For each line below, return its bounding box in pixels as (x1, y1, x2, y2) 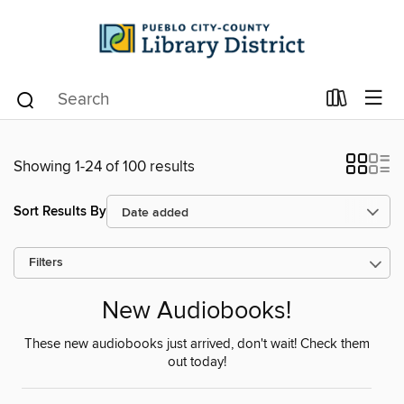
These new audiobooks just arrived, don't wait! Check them (23, 336, 370, 353)
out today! (167, 354, 226, 372)
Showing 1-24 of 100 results (14, 157, 195, 177)
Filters (29, 255, 63, 271)
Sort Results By (14, 202, 106, 220)
